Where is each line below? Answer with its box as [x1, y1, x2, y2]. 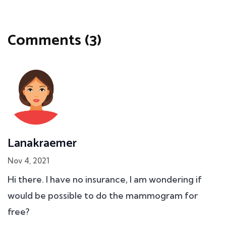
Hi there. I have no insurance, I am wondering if [8, 174, 202, 186]
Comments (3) [8, 28, 102, 53]
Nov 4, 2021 [8, 156, 49, 166]
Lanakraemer [8, 134, 77, 154]
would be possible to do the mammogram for [8, 190, 198, 202]
